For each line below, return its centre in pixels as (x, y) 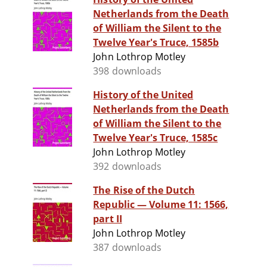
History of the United (143, 95)
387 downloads (127, 248)
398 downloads (127, 71)
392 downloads (127, 167)
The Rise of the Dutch (144, 190)
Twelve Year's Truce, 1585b (156, 43)
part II (108, 219)
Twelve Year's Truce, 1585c (156, 138)
